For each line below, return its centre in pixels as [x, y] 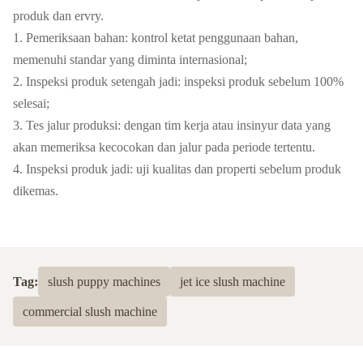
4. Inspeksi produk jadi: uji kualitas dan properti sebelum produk [177, 169]
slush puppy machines [104, 281]
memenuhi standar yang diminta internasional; [130, 59]
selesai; [31, 103]
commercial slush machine [90, 311]
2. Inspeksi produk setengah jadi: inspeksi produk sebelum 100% [178, 81]
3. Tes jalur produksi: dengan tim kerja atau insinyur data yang [172, 125]
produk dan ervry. [58, 15]
